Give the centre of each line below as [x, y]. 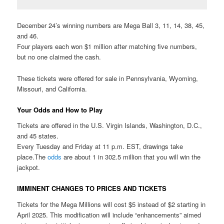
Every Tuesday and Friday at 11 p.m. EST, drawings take [100, 146]
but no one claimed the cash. [59, 57]
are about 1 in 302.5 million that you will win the [131, 157]
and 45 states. [38, 136]
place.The [32, 157]
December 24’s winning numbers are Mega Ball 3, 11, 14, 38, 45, [111, 25]
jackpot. [29, 167]
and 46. [28, 36]
